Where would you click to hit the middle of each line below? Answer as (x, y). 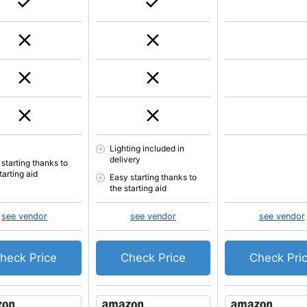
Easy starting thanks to (153, 177)
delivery (125, 159)
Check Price (153, 258)
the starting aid (138, 188)
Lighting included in (147, 148)
